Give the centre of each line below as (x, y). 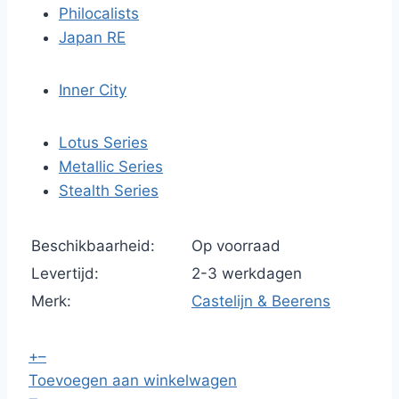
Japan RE (92, 37)
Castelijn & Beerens (261, 301)
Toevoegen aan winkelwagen (133, 380)
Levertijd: (65, 273)
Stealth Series (109, 191)
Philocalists (99, 13)
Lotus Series (103, 142)
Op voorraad (236, 246)
